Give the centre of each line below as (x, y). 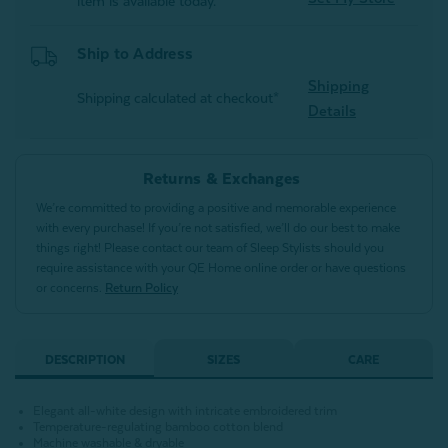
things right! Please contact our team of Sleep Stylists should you (210, 248)
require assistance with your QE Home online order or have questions (221, 268)
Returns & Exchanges (221, 179)
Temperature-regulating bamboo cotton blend (158, 427)
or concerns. (70, 288)
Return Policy (141, 288)
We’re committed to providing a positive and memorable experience (216, 208)
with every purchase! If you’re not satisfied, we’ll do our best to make (218, 228)
